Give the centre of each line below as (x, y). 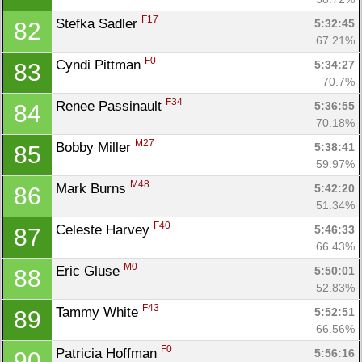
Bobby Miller (95, 147)
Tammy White (99, 312)
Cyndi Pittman (100, 65)
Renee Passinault (111, 106)
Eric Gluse (90, 271)
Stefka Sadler (99, 23)
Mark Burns (93, 188)
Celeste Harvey (105, 229)
